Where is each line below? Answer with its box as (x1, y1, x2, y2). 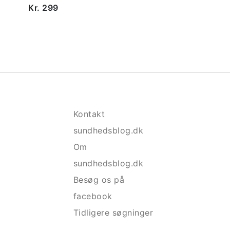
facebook (73, 191, 112, 201)
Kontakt (73, 109, 105, 119)
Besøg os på (73, 175, 125, 185)
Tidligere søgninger (73, 207, 154, 218)
